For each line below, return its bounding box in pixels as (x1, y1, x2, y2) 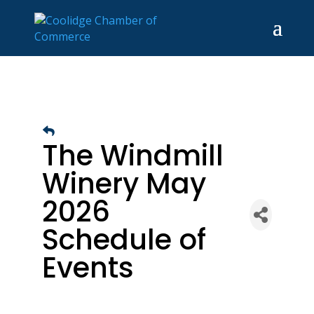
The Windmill (41, 135, 224, 175)
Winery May (41, 163, 206, 203)
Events (41, 247, 134, 287)
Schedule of (41, 219, 206, 259)
